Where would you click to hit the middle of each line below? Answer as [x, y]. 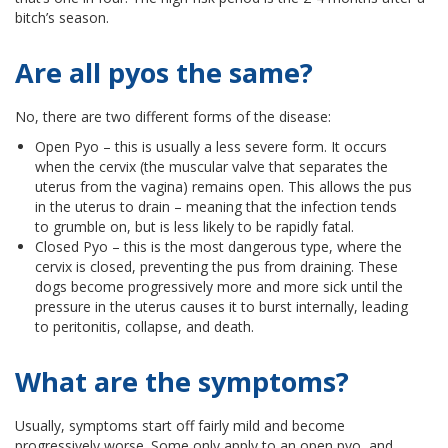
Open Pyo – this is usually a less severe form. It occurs [211, 147]
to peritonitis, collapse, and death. [144, 327]
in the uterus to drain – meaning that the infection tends [216, 207]
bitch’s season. [62, 18]
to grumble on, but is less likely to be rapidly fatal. [194, 227]
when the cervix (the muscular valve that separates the [211, 167]
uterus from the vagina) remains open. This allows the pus [223, 187]
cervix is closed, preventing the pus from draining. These [216, 267]
